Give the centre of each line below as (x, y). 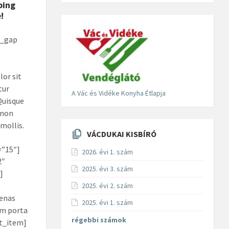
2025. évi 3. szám (107, 169)
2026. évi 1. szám (107, 152)
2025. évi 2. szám (107, 186)
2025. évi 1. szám (107, 203)
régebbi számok (99, 220)
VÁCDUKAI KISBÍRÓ (121, 134)
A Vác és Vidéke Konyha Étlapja (118, 93)
